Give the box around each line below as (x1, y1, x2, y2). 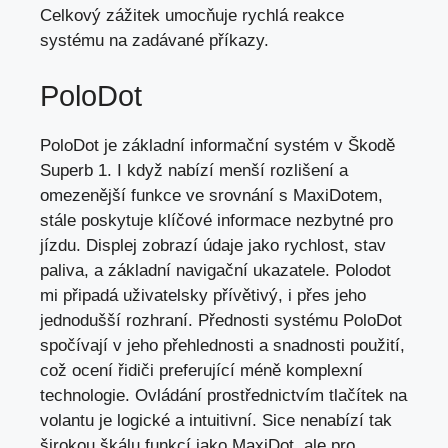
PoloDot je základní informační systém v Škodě (40, 135, 395, 155)
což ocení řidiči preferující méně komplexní (40, 360, 363, 380)
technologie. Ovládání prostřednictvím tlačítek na (40, 385, 407, 405)
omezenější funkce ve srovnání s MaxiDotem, (40, 185, 383, 205)
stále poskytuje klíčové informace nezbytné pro (40, 210, 393, 230)
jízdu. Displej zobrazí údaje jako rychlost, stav (40, 235, 386, 255)
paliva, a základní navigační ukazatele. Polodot (40, 260, 391, 280)
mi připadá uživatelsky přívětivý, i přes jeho (40, 285, 366, 305)
